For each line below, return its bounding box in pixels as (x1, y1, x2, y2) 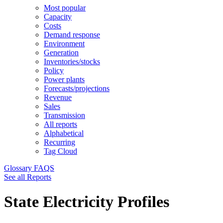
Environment (44, 39, 85, 48)
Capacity (44, 12, 72, 21)
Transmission (44, 111, 85, 120)
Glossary (4, 164, 34, 173)
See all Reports (4, 173, 51, 182)
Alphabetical (44, 129, 84, 138)
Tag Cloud (44, 147, 77, 156)
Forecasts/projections (44, 84, 110, 93)
